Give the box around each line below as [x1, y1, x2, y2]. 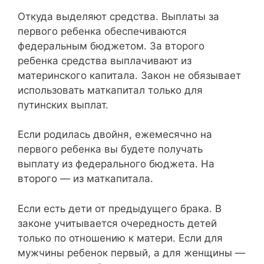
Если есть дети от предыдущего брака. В [18, 202, 222, 214]
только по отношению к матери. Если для [18, 232, 223, 244]
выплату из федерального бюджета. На [18, 158, 214, 170]
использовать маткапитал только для [18, 84, 203, 96]
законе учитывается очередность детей [18, 217, 217, 229]
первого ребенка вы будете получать [18, 143, 203, 155]
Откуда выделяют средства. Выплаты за [18, 10, 219, 22]
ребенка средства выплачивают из [18, 54, 192, 67]
